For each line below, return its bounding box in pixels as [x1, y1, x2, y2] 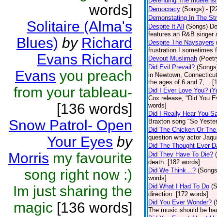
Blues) [16, 35, 58, 51]
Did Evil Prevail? [148, 63, 195, 71]
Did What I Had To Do [148, 183, 209, 190]
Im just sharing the [13, 183, 132, 199]
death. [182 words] [148, 158, 200, 166]
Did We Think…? [148, 167, 196, 174]
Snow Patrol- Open [9, 117, 132, 133]
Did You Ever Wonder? [148, 199, 212, 206]
